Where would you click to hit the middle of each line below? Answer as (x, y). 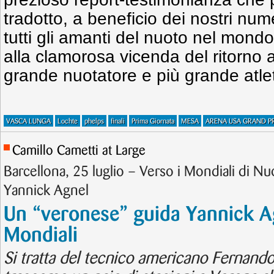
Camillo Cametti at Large (79, 151)
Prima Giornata (153, 121)
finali (118, 121)
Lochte (68, 121)
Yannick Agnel (46, 191)
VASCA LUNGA (28, 121)
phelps (94, 121)
